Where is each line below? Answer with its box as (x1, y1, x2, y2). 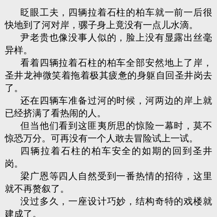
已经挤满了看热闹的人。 (5, 108, 106, 118)
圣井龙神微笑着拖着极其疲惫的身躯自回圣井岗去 (5, 70, 212, 80)
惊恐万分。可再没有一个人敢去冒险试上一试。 (5, 133, 198, 143)
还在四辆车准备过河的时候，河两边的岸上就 (20, 95, 212, 106)
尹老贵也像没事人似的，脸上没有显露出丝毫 (20, 32, 212, 43)
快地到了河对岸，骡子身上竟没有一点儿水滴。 (5, 20, 198, 30)
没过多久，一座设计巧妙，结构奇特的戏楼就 (20, 196, 212, 206)
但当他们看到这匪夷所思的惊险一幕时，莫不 (20, 121, 212, 131)
